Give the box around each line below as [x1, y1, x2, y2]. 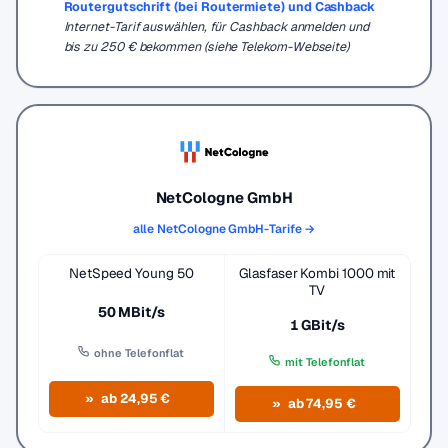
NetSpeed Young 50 [68, 263, 194, 282]
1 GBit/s [289, 315, 345, 334]
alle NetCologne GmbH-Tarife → [132, 220, 316, 237]
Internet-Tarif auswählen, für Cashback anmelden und [63, 17, 369, 35]
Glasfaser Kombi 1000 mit [239, 263, 396, 282]
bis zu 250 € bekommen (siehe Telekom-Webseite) [63, 37, 350, 55]
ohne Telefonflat [94, 346, 185, 360]
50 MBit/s [97, 302, 165, 321]
